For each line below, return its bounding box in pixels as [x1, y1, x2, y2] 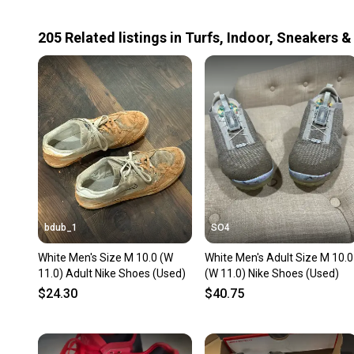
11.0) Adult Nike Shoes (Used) [38, 266, 186, 280]
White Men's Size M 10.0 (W [38, 250, 173, 264]
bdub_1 [44, 221, 77, 233]
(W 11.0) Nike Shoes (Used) [204, 266, 339, 280]
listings [119, 28, 167, 46]
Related [62, 28, 119, 46]
